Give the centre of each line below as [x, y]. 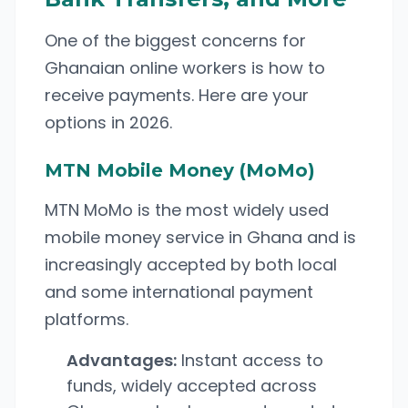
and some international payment [179, 292]
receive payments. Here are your [177, 95]
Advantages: [122, 360]
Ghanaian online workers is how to [185, 68]
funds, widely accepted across [192, 386]
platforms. [87, 319]
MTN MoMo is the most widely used [187, 210]
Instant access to [250, 360]
